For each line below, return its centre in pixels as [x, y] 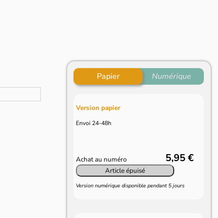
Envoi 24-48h [94, 123]
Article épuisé [125, 171]
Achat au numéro [101, 160]
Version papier [98, 108]
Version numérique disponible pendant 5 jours [130, 185]
